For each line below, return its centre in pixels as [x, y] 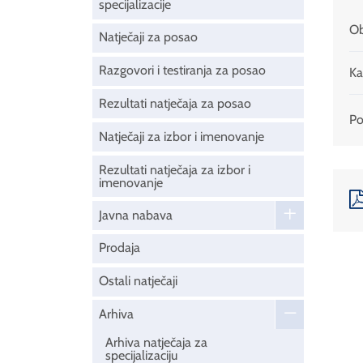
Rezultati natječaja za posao [175, 103]
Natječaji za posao [148, 37]
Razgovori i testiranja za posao [182, 70]
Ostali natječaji [138, 281]
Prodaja [120, 248]
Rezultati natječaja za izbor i [175, 169]
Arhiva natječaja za [156, 343]
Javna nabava [136, 215]
